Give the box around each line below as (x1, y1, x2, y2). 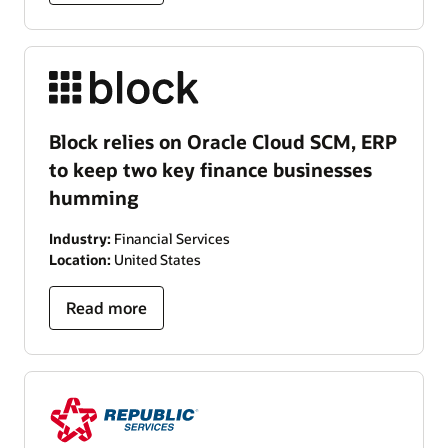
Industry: (49, 229, 111, 249)
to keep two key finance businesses (49, 157, 372, 183)
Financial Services (111, 229, 230, 249)
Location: (49, 250, 111, 270)
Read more (66, 297, 147, 319)
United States (111, 250, 201, 270)
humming (49, 185, 139, 211)
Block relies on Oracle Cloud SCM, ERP (49, 129, 397, 155)
